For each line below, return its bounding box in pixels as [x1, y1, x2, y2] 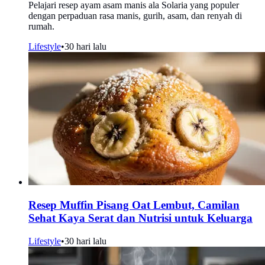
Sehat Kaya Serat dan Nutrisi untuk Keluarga [28, 212, 253, 225]
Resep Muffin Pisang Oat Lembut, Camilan [28, 199, 240, 212]
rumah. [28, 21, 54, 32]
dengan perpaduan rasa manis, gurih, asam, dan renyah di [28, 11, 242, 21]
